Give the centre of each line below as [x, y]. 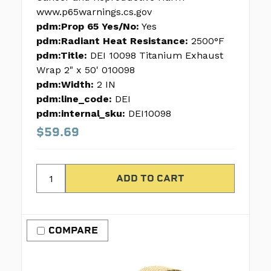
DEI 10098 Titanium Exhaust [157, 56]
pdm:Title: [62, 56]
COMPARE [73, 230]
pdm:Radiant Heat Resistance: [112, 41]
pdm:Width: [65, 85]
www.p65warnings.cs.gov [94, 12]
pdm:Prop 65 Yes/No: [88, 27]
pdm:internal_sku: [81, 114]
